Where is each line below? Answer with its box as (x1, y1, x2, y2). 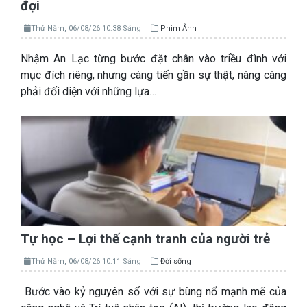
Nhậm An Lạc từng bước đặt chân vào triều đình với (21, 52, 286, 66)
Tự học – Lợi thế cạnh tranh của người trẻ (21, 231, 270, 247)
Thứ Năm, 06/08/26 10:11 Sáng (31, 257, 141, 267)
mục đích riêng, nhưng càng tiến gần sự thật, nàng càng (21, 69, 286, 82)
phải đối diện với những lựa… (21, 85, 156, 99)
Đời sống (160, 257, 191, 267)
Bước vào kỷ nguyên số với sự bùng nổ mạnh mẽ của (21, 285, 286, 299)
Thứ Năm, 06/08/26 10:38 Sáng (31, 24, 141, 34)
